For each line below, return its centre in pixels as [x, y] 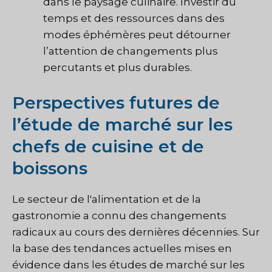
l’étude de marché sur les [122, 124]
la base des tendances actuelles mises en [122, 248]
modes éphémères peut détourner [137, 35]
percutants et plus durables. [117, 68]
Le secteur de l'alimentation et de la [107, 199]
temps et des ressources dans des [134, 19]
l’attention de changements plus [131, 51]
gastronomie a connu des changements [119, 215]
